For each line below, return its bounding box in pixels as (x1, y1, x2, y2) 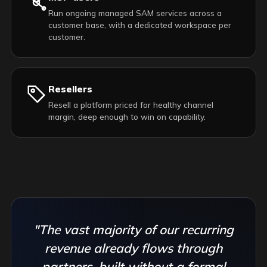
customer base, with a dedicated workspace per (48, 20, 231, 30)
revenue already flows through (45, 240, 222, 256)
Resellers (48, 83, 92, 95)
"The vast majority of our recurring (33, 222, 234, 237)
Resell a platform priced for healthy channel (48, 100, 213, 110)
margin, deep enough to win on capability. (48, 111, 206, 122)
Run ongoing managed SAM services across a (48, 8, 222, 18)
